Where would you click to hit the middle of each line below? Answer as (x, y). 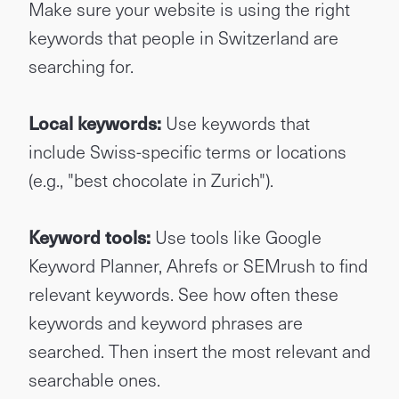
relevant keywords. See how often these (183, 294)
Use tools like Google (236, 237)
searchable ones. (94, 379)
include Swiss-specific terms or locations (187, 151)
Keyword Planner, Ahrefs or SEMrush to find (198, 265)
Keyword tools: (90, 237)
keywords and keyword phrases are (166, 322)
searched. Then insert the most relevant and (199, 351)
